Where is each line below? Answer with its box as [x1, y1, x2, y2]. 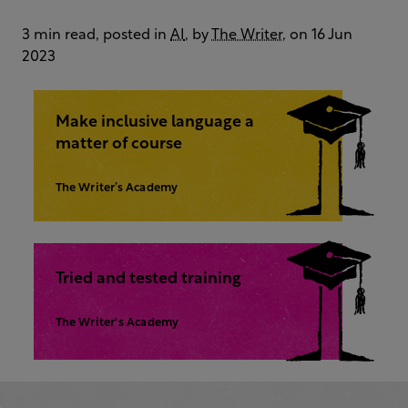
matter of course [55, 136, 182, 152]
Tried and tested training [55, 270, 241, 287]
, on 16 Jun [282, 27, 352, 43]
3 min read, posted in [22, 27, 170, 43]
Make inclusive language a [55, 114, 254, 130]
